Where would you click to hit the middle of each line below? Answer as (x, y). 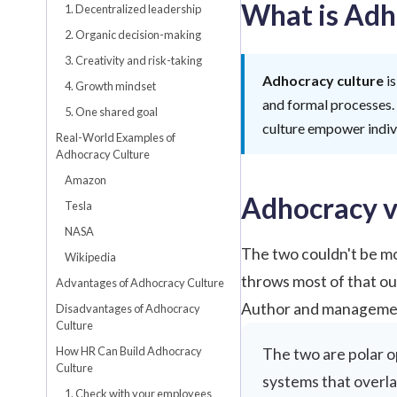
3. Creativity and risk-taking (133, 60)
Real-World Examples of (116, 137)
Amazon (86, 179)
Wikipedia (90, 257)
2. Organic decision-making (133, 34)
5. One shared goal (111, 111)
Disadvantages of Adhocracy (128, 308)
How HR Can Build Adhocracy (129, 350)
